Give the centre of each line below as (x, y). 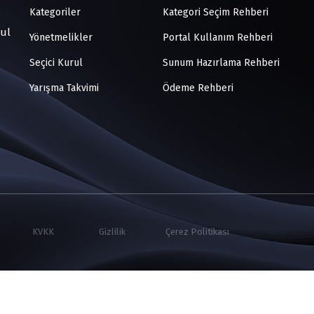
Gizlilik (112, 232)
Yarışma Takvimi (63, 88)
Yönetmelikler (60, 37)
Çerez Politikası (197, 232)
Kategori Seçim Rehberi (214, 12)
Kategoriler (54, 12)
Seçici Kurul (55, 63)
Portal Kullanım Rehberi (216, 37)
